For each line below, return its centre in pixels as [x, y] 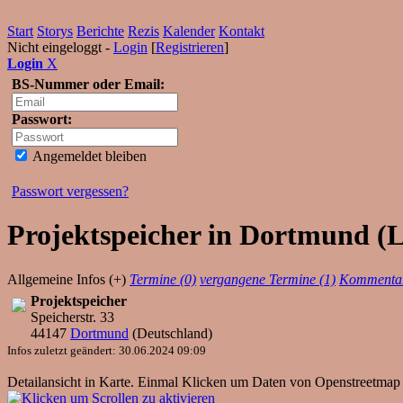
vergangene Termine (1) [268, 279]
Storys [55, 31]
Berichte [100, 31]
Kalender [189, 31]
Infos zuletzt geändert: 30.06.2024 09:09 [107, 350]
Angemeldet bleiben [88, 156]
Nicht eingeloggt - [60, 47]
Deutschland [172, 333]
